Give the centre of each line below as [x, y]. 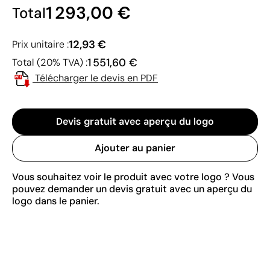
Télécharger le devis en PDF [96, 78]
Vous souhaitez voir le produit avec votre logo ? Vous [133, 177]
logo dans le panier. [56, 201]
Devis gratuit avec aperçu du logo [135, 121]
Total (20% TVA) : [50, 62]
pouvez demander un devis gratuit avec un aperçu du [132, 189]
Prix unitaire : [40, 44]
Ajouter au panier [135, 148]
